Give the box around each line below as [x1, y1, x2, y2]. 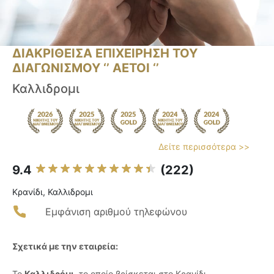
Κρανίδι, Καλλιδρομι [12, 187, 93, 198]
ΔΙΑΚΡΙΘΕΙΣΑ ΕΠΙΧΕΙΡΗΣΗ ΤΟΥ [12, 46, 198, 61]
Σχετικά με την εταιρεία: [12, 241, 118, 252]
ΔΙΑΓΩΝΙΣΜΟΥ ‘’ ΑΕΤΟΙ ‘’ [12, 61, 159, 76]
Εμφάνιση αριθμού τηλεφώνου [45, 206, 187, 218]
